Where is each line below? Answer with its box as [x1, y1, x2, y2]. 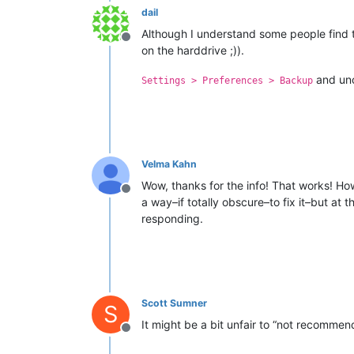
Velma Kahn [141, 157, 197, 170]
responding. [141, 211, 203, 225]
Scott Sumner [141, 296, 207, 309]
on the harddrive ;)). [141, 43, 244, 57]
